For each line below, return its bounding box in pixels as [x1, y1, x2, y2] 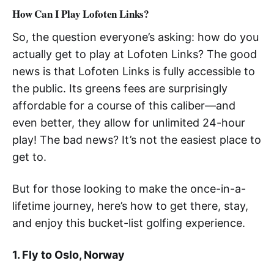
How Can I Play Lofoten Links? [12, 6, 150, 21]
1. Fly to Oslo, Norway [12, 248, 125, 261]
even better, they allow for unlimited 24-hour [12, 116, 245, 129]
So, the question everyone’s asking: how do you [12, 30, 259, 43]
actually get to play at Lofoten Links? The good [12, 47, 257, 61]
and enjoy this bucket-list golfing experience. [12, 216, 245, 229]
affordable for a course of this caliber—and [12, 98, 235, 112]
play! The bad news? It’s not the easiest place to [12, 133, 261, 146]
